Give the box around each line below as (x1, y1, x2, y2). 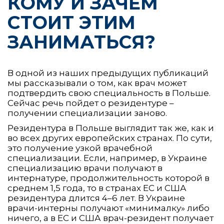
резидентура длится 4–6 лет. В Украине (7, 193, 185, 203)
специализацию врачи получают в (7, 163, 162, 173)
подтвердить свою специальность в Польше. (7, 88, 210, 98)
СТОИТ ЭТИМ (7, 11, 135, 33)
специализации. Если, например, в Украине (7, 153, 207, 163)
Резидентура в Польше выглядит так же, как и (7, 123, 214, 133)
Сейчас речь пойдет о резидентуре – (7, 98, 174, 108)
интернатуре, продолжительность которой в (7, 173, 209, 183)
